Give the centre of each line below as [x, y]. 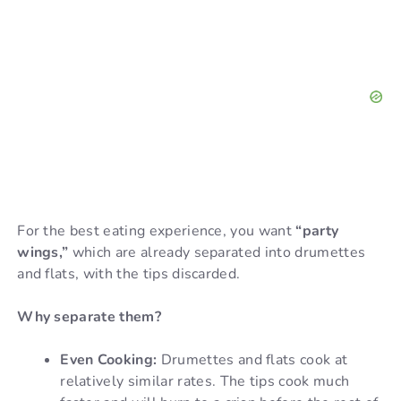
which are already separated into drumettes [217, 253]
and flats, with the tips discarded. [129, 274]
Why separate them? [89, 317]
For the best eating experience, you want [157, 231]
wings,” [43, 253]
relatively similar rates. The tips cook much [205, 382]
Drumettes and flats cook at [252, 360]
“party [317, 231]
